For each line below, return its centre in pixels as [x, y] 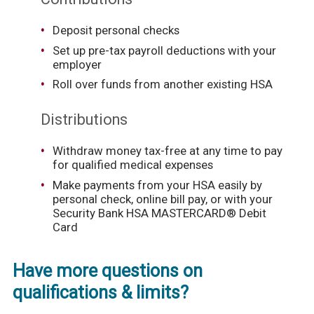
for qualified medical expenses [132, 165]
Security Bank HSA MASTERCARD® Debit [159, 213]
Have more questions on [107, 271]
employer [77, 64]
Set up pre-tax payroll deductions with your [164, 50]
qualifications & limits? [100, 293]
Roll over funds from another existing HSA [162, 84]
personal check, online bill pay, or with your [162, 199]
